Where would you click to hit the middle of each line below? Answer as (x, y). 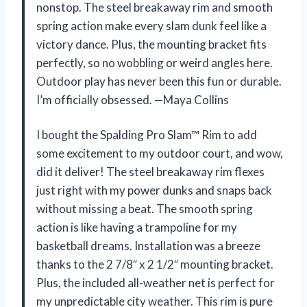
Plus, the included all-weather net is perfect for (156, 283)
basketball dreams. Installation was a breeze (148, 246)
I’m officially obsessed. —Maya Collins (133, 100)
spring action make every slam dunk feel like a (151, 26)
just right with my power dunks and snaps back (154, 191)
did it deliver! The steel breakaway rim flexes (150, 172)
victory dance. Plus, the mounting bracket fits (151, 45)
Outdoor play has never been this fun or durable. (159, 82)
